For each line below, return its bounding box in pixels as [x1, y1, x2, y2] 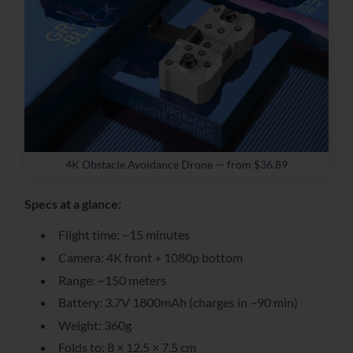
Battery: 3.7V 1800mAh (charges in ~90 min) [58, 295, 298, 310]
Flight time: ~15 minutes [58, 227, 190, 243]
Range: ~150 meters [58, 272, 166, 288]
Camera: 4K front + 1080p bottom [58, 249, 243, 265]
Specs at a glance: [24, 195, 121, 211]
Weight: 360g [58, 317, 132, 333]
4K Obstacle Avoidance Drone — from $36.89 [65, 158, 288, 171]
